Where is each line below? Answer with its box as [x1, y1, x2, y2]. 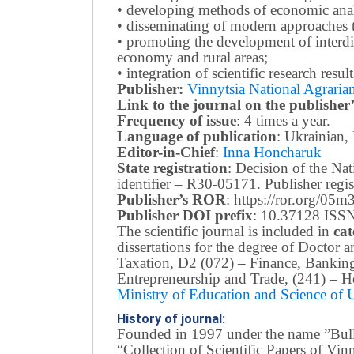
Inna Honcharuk [223, 144, 322, 160]
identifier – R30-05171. [117, 175, 261, 192]
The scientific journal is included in [117, 223, 333, 239]
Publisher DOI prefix [117, 207, 253, 224]
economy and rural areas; [117, 49, 268, 66]
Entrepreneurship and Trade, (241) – [117, 270, 337, 287]
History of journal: [117, 311, 225, 326]
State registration [117, 160, 228, 176]
